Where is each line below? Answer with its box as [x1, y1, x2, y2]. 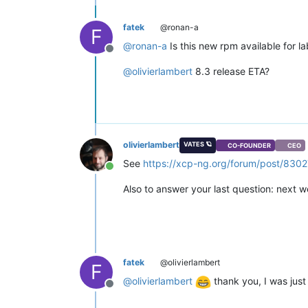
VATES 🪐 [183, 140, 212, 148]
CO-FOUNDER [228, 141, 272, 149]
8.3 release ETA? [192, 65, 269, 78]
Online [109, 166, 141, 181]
